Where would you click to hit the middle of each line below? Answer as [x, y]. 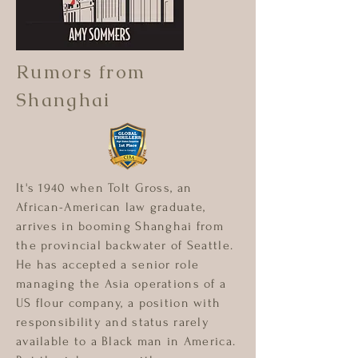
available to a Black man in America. [126, 341]
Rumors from [81, 72]
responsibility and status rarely [113, 322]
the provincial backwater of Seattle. [125, 245]
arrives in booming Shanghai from [120, 226]
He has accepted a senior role [108, 265]
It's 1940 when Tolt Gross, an [104, 188]
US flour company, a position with [119, 303]
